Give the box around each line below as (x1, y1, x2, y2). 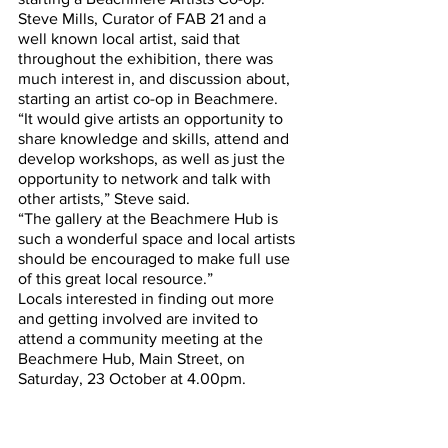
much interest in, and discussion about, (18, 70, 294, 87)
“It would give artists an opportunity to (18, 110, 287, 127)
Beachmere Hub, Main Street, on (18, 350, 249, 367)
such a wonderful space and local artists (18, 230, 299, 247)
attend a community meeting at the (18, 330, 267, 347)
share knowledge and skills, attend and (18, 130, 293, 147)
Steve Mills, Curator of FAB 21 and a (18, 10, 270, 27)
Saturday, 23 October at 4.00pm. (18, 370, 250, 387)
